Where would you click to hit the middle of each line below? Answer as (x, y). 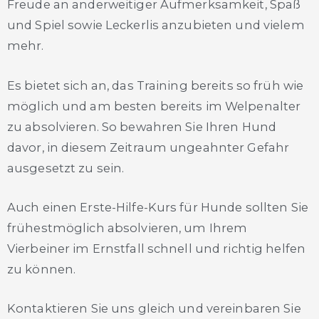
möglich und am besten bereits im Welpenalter (154, 106)
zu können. (42, 269)
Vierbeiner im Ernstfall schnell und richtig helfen (156, 248)
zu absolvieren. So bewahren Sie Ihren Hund (142, 126)
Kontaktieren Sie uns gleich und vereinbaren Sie (154, 309)
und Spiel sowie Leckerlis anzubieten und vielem (156, 25)
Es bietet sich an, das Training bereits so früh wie (156, 85)
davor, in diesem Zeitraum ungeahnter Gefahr (148, 147)
